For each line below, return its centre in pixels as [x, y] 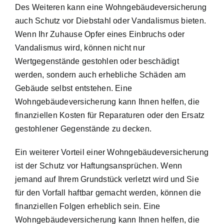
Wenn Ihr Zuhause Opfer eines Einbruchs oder [100, 34]
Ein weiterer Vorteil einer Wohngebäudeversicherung [112, 152]
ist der [27, 165]
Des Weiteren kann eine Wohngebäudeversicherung [111, 7]
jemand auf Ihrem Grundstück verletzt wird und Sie [107, 179]
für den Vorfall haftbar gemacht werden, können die [108, 192]
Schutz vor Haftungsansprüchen [98, 165]
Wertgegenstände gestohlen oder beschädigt [97, 61]
